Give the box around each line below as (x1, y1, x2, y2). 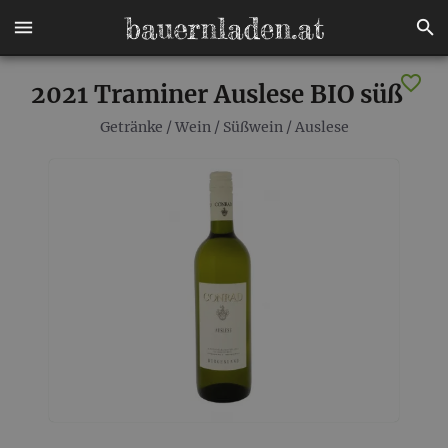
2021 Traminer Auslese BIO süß (30, 79, 403, 110)
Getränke (99, 118, 163, 136)
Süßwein (222, 118, 283, 136)
